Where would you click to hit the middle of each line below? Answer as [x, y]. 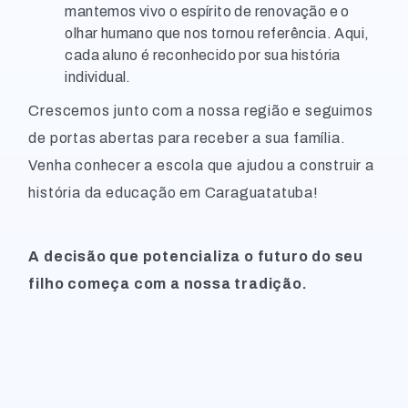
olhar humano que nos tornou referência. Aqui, [217, 33]
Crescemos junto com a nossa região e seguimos [201, 111]
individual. [98, 77]
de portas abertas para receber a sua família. [187, 138]
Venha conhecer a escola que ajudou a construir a [201, 165]
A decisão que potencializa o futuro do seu [196, 256]
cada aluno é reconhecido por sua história [203, 55]
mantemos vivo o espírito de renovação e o [207, 11]
